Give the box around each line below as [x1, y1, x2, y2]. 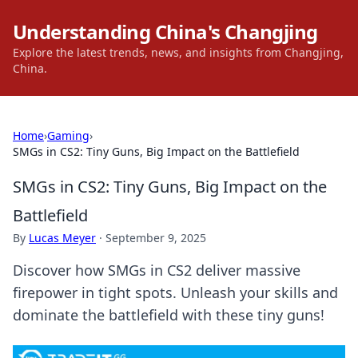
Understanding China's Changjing [13, 18, 318, 45]
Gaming [47, 128, 89, 143]
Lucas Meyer [29, 230, 96, 245]
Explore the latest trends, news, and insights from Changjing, [13, 45, 344, 60]
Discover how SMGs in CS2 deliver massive [13, 261, 300, 280]
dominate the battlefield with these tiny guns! [13, 305, 324, 324]
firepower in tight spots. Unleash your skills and [13, 283, 338, 302]
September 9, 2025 [105, 230, 206, 245]
